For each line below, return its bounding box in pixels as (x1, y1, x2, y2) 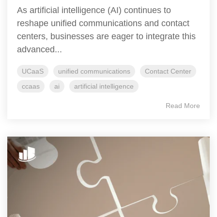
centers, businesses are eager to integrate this (17, 31, 196, 42)
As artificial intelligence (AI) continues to (17, 5, 171, 15)
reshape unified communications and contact (17, 18, 189, 29)
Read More (166, 102, 200, 110)
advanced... (17, 45, 62, 55)
